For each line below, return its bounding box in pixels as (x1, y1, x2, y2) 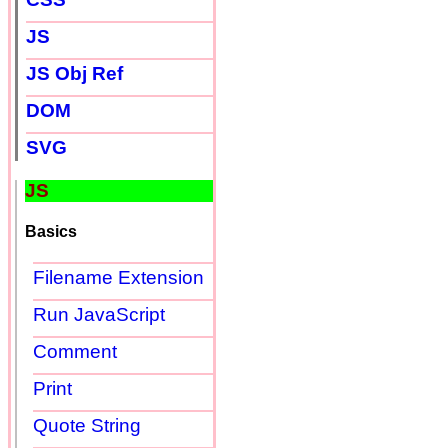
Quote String (33, 415, 141, 437)
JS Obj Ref (26, 62, 123, 84)
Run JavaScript (33, 304, 165, 326)
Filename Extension (33, 267, 204, 289)
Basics (25, 222, 77, 240)
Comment (33, 341, 117, 363)
